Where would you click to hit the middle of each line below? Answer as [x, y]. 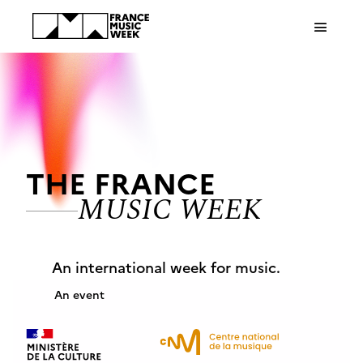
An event [79, 294]
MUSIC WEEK [170, 210]
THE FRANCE [121, 181]
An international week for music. [166, 267]
